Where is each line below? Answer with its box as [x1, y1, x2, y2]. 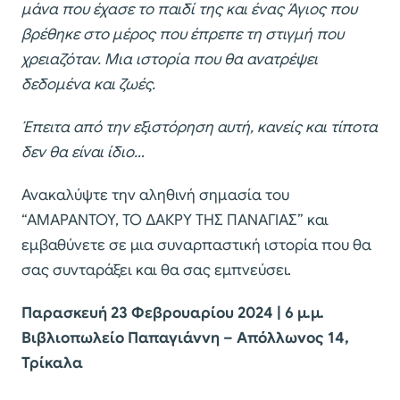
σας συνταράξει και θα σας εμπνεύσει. [21, 261, 291, 280]
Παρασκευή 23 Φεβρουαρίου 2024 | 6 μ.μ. [21, 304, 324, 323]
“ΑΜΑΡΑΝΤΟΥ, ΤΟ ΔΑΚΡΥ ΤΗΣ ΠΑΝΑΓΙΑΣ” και [21, 211, 329, 230]
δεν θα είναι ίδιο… [21, 143, 145, 162]
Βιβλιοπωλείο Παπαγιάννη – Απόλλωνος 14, [21, 329, 349, 348]
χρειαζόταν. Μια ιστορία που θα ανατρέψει [21, 50, 318, 70]
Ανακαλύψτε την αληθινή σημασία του [21, 186, 289, 205]
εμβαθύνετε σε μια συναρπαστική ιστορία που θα [21, 236, 371, 255]
